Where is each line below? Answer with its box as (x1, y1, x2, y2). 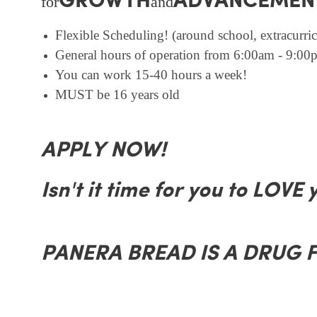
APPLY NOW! (41, 139, 166, 162)
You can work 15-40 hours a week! (55, 67, 247, 83)
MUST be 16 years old (55, 87, 180, 103)
